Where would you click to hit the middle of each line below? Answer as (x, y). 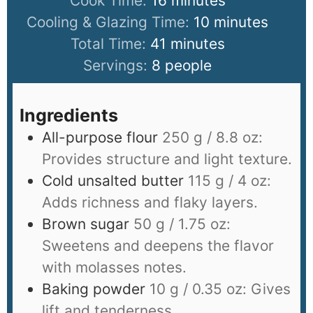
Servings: (118, 66)
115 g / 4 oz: (230, 181)
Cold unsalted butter (113, 181)
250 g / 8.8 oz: (212, 138)
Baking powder (94, 289)
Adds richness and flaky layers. (150, 203)
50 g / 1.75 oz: (182, 224)
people (189, 66)
